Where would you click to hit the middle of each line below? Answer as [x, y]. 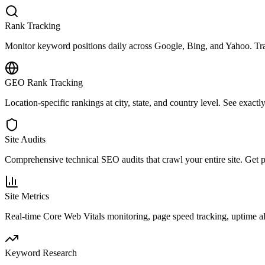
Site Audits [25, 139]
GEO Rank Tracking [44, 82]
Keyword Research [41, 253]
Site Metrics [27, 196]
